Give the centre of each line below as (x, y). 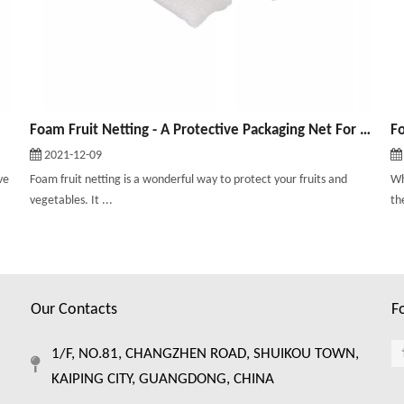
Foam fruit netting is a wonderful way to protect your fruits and (189, 180)
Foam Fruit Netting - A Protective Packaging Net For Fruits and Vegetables (366, 131)
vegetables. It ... (72, 201)
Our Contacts (74, 310)
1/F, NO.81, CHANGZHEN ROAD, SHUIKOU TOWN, (205, 354)
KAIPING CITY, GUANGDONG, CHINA (163, 380)
